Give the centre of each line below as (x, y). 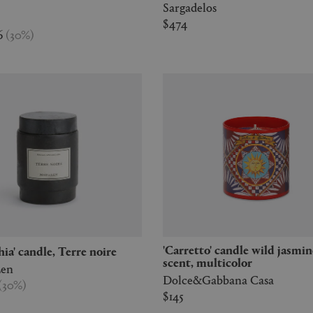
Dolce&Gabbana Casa (218, 279)
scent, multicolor (208, 262)
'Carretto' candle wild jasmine (168, 249)
